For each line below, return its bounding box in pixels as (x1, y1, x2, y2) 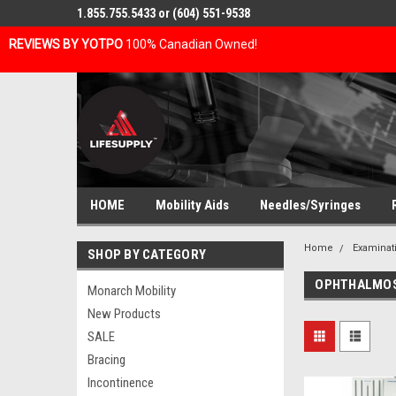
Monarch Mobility (88, 283, 176, 299)
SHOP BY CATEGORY (88, 247, 206, 263)
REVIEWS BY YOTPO (9, 37, 123, 51)
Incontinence (88, 375, 154, 391)
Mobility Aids (156, 197, 229, 213)
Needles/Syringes (260, 197, 361, 213)
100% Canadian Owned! (123, 37, 257, 51)
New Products (88, 306, 161, 322)
